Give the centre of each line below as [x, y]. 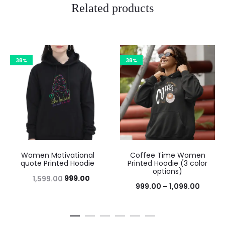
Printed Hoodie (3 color [167, 163]
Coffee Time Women [167, 155]
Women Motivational [58, 155]
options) [167, 171]
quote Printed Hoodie [58, 163]
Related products [113, 8]
